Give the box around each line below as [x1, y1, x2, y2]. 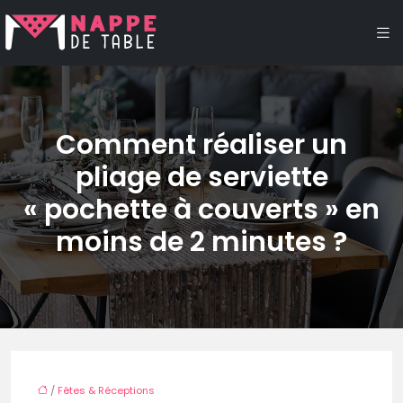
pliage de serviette [75, 158, 328, 196]
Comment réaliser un [56, 126, 347, 164]
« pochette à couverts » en [23, 191, 380, 228]
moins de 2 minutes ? [56, 223, 347, 261]
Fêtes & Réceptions [58, 383, 155, 398]
